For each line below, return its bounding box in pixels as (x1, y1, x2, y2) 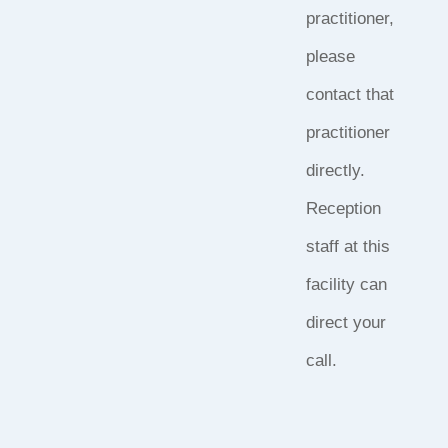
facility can (305, 275, 387, 295)
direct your (305, 313, 386, 333)
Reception (305, 199, 381, 219)
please (305, 47, 355, 67)
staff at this (305, 237, 390, 257)
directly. (305, 161, 365, 181)
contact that (305, 85, 394, 105)
